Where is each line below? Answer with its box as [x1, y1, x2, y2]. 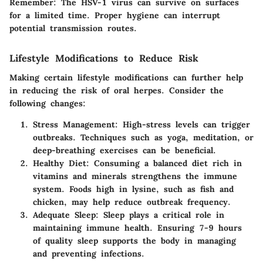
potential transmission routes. [9, 23, 137, 34]
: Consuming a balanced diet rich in [86, 157, 242, 168]
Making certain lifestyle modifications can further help [9, 72, 243, 83]
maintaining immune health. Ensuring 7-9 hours [33, 222, 242, 233]
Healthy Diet [33, 157, 86, 168]
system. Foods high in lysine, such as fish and [33, 183, 234, 194]
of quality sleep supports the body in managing [33, 235, 236, 246]
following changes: [9, 97, 86, 109]
